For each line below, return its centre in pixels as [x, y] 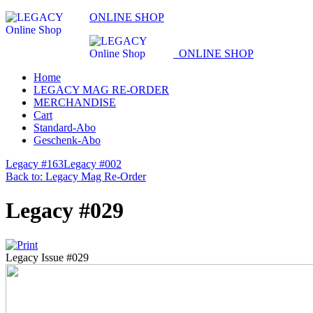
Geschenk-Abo [67, 140]
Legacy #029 [65, 211]
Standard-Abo [65, 128]
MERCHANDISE [75, 102]
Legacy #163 [35, 164]
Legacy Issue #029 [47, 257]
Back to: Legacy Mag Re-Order [76, 176]
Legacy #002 [93, 164]
